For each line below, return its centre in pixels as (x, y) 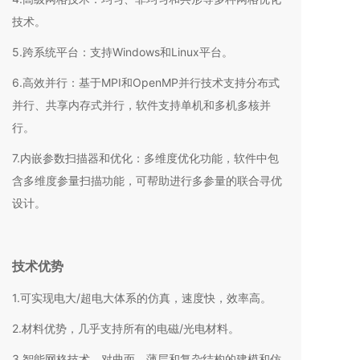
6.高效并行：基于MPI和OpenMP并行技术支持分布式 (146, 82)
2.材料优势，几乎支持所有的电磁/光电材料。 (126, 328)
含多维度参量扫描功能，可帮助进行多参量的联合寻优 (147, 180)
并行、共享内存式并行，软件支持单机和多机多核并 (141, 104)
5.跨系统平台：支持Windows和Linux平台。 (123, 51)
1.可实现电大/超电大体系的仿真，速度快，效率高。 (142, 297)
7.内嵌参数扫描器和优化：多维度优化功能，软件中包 (145, 157)
